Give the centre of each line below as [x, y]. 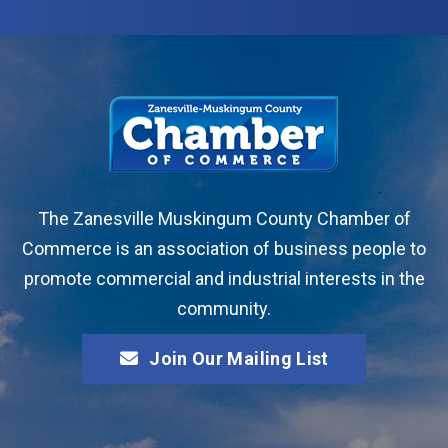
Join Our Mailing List [239, 358]
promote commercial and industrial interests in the [224, 278]
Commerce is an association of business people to [224, 248]
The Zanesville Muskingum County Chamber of [224, 218]
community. [224, 308]
